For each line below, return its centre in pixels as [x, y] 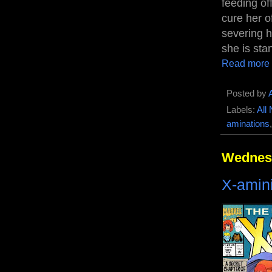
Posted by [247, 94]
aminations [248, 124]
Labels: [242, 110]
